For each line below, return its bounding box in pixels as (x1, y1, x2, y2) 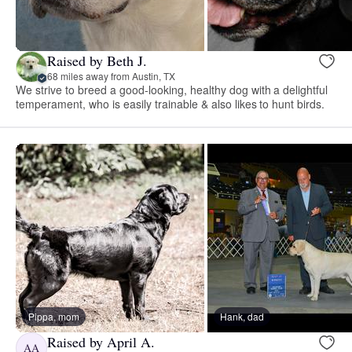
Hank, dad (220, 310, 264, 324)
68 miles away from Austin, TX (47, 68, 175, 82)
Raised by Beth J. (47, 50, 147, 70)
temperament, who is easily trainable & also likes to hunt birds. (16, 96, 325, 112)
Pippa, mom (28, 310, 79, 324)
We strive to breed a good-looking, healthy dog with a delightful (16, 82, 328, 98)
